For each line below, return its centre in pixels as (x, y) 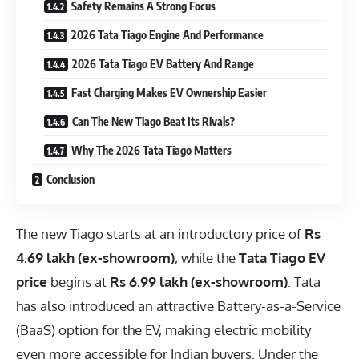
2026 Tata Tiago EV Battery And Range (163, 64)
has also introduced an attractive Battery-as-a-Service (178, 305)
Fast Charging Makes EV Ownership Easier (169, 93)
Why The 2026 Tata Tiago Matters (151, 151)
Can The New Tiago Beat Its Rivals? (153, 122)
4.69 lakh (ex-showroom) (95, 257)
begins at (79, 281)
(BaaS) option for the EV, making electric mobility (163, 329)
